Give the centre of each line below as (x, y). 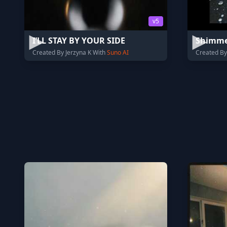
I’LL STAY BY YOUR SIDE (79, 41)
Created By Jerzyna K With (70, 52)
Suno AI (118, 52)
